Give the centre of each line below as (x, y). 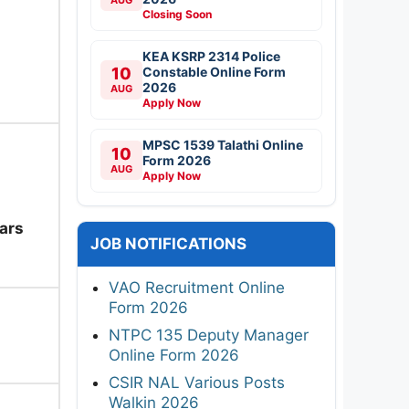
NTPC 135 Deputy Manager (209, 335)
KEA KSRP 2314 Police (211, 56)
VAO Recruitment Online (197, 287)
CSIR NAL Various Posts (197, 382)
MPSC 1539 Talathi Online (223, 144)
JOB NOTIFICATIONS (168, 243)
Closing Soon (177, 14)
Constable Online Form (214, 71)
